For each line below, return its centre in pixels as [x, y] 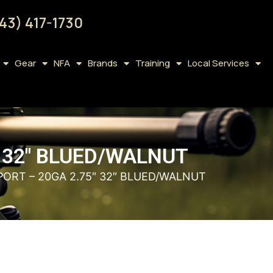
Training [152, 63]
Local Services [218, 63]
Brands [102, 63]
